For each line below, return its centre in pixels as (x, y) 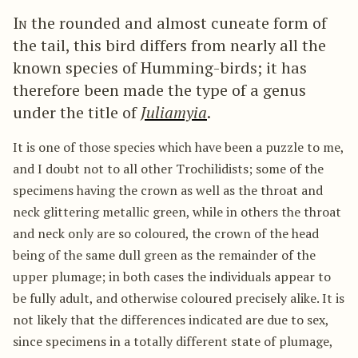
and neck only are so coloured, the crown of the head (166, 233)
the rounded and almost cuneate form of (177, 22)
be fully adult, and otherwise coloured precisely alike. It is (179, 298)
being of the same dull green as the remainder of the (164, 255)
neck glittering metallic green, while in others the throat (177, 211)
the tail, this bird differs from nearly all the (169, 45)
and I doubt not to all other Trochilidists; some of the (168, 168)
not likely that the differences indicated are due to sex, (171, 319)
